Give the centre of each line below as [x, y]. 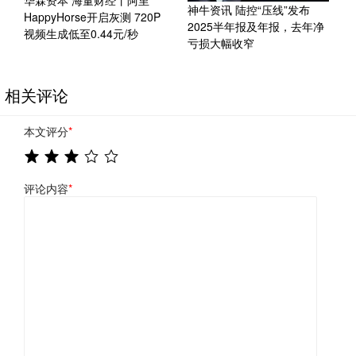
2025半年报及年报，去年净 [255, 26]
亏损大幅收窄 [221, 43]
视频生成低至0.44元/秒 [81, 34]
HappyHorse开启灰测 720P [92, 17]
